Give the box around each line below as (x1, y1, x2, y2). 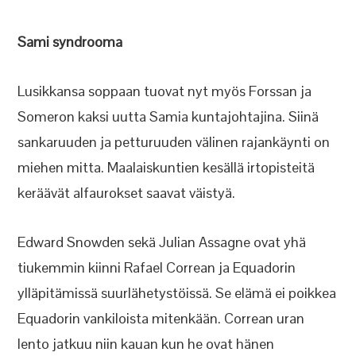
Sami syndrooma (17, 33, 123, 51)
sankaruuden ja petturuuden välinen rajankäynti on (17, 133, 331, 151)
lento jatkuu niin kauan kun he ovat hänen (17, 335, 275, 353)
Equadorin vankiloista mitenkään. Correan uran (17, 309, 305, 327)
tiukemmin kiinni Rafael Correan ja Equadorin (17, 258, 296, 277)
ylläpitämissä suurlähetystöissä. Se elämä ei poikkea (17, 284, 337, 302)
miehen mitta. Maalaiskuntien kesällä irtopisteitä (17, 158, 315, 176)
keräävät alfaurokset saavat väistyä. (17, 184, 236, 202)
